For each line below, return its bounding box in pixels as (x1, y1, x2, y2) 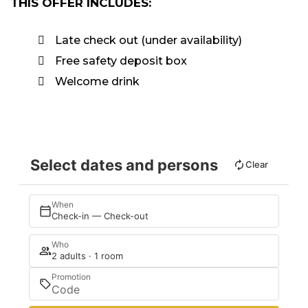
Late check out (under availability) (55, 33, 242, 47)
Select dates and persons (30, 155, 218, 174)
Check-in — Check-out (52, 210, 148, 222)
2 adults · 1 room (52, 250, 123, 262)
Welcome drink (55, 74, 140, 88)
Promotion (52, 271, 91, 282)
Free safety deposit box (55, 54, 187, 67)
